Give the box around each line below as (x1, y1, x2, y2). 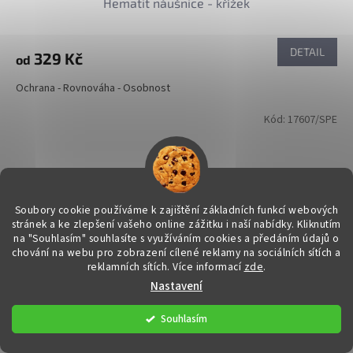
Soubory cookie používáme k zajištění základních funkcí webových (14, 203, 339, 217)
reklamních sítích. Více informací (87, 259, 244, 274)
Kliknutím (294, 217, 341, 232)
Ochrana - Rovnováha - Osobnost (16, 80, 170, 97)
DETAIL (290, 45, 325, 59)
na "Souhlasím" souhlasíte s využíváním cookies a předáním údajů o (13, 231, 340, 246)
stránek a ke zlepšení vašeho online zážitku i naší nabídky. (12, 217, 295, 232)
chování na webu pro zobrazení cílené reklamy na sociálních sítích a (12, 245, 341, 260)
